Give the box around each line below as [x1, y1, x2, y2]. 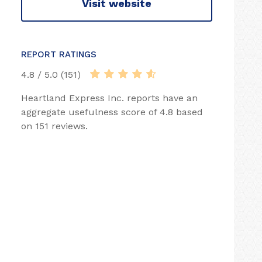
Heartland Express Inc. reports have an [21, 92, 198, 104]
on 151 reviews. [21, 120, 88, 132]
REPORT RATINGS [21, 49, 96, 60]
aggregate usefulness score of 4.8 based [21, 106, 203, 118]
